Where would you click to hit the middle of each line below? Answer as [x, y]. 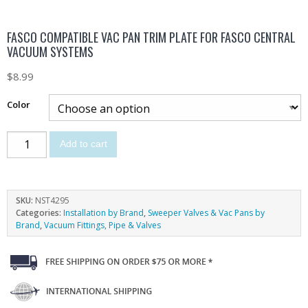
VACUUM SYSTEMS [50, 51]
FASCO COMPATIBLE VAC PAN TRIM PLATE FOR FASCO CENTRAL [151, 37]
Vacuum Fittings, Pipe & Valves [102, 225]
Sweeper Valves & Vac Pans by [206, 212]
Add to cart [83, 144]
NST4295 [52, 200]
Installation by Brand [103, 212]
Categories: [40, 212]
